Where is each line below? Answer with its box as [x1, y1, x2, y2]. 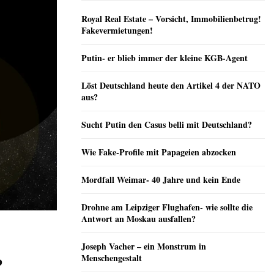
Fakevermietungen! [81, 24, 153, 37]
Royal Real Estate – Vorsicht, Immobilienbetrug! [81, 12, 261, 26]
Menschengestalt [81, 251, 142, 265]
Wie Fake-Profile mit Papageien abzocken [81, 146, 236, 159]
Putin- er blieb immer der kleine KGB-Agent [81, 51, 248, 65]
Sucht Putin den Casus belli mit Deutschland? [81, 118, 252, 131]
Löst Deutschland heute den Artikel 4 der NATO [81, 79, 261, 92]
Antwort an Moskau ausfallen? [81, 212, 196, 226]
